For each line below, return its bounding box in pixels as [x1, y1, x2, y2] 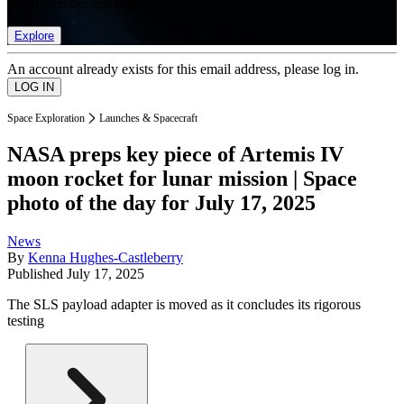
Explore [14, 28, 54, 42]
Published [7, 266, 67, 282]
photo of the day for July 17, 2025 [7, 191, 316, 216]
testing [7, 313, 44, 329]
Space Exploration [7, 111, 85, 124]
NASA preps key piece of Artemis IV [7, 142, 344, 167]
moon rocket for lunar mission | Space [7, 167, 357, 191]
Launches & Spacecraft [99, 111, 197, 124]
